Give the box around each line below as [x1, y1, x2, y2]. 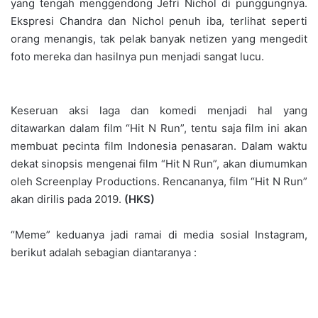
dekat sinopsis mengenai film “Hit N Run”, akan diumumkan [11, 157, 307, 171]
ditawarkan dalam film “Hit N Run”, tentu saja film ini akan [11, 121, 307, 136]
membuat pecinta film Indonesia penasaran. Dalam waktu [11, 139, 307, 153]
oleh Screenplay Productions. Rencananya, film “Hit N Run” [11, 175, 307, 189]
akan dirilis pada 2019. [11, 192, 124, 207]
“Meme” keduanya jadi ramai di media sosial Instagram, [11, 228, 307, 242]
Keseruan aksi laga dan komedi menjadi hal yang [11, 104, 307, 118]
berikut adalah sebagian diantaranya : [11, 246, 197, 260]
